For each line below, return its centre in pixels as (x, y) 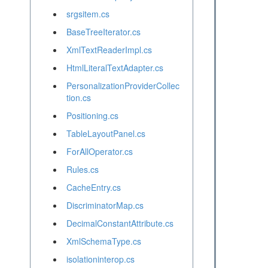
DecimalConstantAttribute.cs (120, 223)
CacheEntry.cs (93, 188)
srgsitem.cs (88, 14)
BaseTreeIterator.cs (103, 32)
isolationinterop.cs (100, 259)
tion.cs (78, 98)
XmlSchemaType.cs (103, 241)
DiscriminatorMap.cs (105, 205)
